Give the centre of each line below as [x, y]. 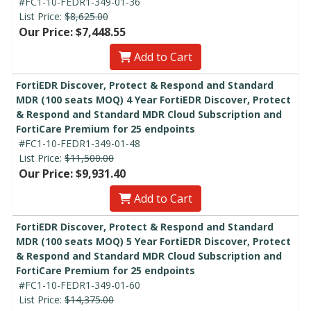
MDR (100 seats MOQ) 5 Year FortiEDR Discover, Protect [153, 242]
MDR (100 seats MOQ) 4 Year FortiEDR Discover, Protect [153, 100]
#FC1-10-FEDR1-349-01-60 [79, 285]
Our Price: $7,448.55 [72, 32]
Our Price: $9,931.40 [72, 174]
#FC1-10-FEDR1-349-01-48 [79, 144]
